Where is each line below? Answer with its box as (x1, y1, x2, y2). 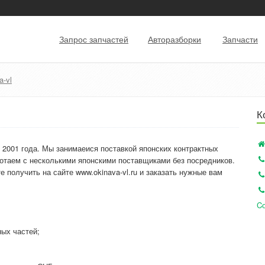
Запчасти (222, 33, 258, 45)
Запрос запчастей (59, 33, 128, 45)
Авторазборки (148, 33, 201, 45)
